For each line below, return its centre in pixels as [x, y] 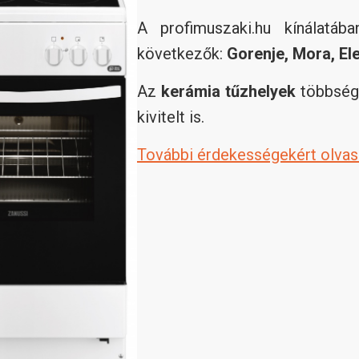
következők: [182, 53]
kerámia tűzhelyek [228, 91]
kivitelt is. [171, 117]
